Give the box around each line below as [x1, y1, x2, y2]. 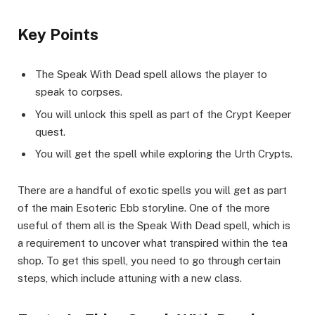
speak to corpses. [35, 86, 122, 98]
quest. [35, 125, 65, 138]
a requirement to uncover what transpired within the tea [18, 237, 288, 250]
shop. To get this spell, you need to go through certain [18, 255, 281, 267]
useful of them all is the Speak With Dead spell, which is [18, 219, 290, 232]
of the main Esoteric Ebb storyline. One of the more [18, 202, 270, 214]
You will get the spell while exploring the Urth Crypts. [35, 148, 292, 160]
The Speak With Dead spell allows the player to [35, 68, 267, 80]
